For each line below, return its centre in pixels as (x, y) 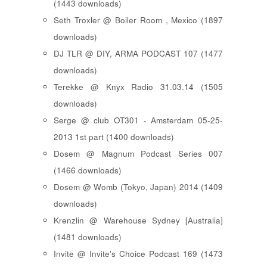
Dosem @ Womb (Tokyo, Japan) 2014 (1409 (138, 187)
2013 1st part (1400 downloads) (114, 137)
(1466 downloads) (88, 170)
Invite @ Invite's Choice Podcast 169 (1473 (138, 254)
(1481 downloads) (88, 237)
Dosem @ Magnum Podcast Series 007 (138, 154)
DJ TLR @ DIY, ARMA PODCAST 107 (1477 (138, 54)
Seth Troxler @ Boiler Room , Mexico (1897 (138, 20)
